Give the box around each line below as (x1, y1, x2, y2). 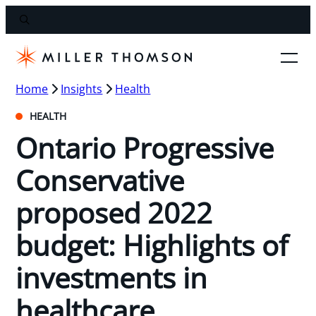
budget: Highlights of (16, 225, 288, 265)
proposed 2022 (16, 193, 213, 232)
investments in (16, 257, 208, 297)
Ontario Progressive (16, 128, 274, 167)
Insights (61, 80, 103, 97)
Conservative (16, 160, 185, 200)
